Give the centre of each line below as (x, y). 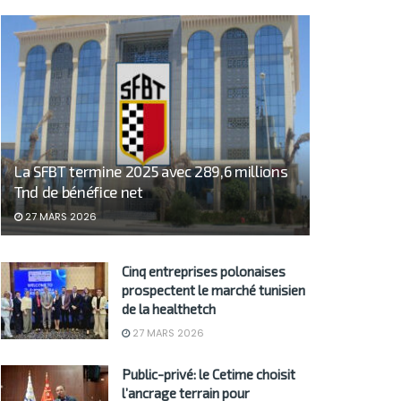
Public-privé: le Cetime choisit (209, 375)
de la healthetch (169, 309)
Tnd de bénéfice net (79, 192)
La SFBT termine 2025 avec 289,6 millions (151, 171)
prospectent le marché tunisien (213, 290)
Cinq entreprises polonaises (204, 272)
